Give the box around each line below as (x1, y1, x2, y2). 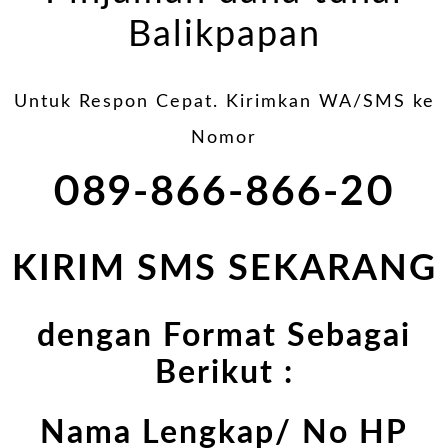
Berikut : (154, 357, 294, 389)
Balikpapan (127, 16, 321, 53)
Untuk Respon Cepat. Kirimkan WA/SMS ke (13, 92, 435, 111)
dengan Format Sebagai (37, 320, 411, 352)
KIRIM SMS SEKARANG (11, 250, 437, 287)
